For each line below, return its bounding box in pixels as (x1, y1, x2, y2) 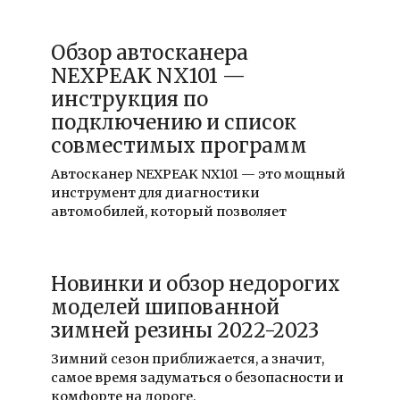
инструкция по (50, 87, 208, 112)
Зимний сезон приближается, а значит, (50, 350, 324, 367)
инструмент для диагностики (50, 185, 260, 202)
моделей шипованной (50, 294, 279, 320)
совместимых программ (50, 133, 307, 159)
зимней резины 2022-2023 (50, 317, 319, 343)
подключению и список (50, 110, 296, 136)
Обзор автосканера (50, 40, 248, 66)
